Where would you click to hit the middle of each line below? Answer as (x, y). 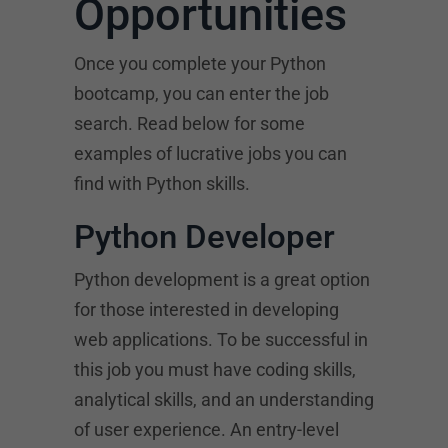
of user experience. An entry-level (206, 429)
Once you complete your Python (200, 63)
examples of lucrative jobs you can (210, 153)
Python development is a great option (222, 279)
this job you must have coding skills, (215, 369)
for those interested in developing (206, 309)
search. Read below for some (189, 123)
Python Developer (204, 236)
